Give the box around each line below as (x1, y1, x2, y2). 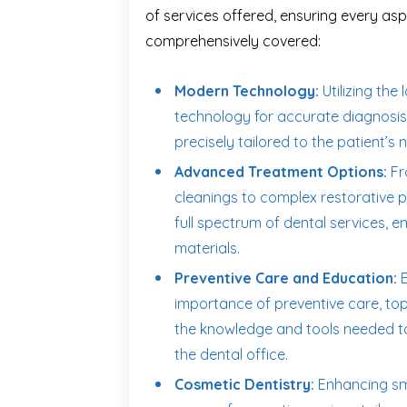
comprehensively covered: (145, 32, 321, 50)
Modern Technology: (174, 82, 319, 100)
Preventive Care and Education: (174, 269, 397, 287)
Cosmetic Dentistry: (174, 375, 314, 393)
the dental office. (174, 345, 288, 363)
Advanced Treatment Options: (174, 163, 387, 181)
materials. (174, 239, 240, 257)
